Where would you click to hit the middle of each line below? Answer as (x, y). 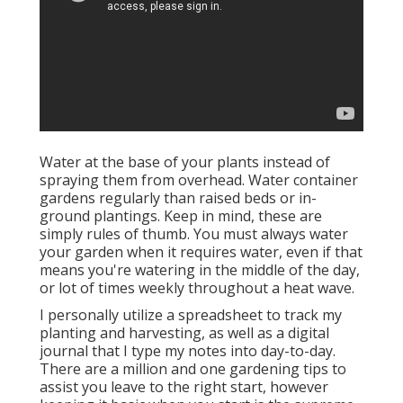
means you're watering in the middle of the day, (200, 270)
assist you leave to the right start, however (184, 387)
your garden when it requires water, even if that (201, 252)
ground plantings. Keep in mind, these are (181, 216)
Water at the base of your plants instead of (185, 162)
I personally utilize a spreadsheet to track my (191, 315)
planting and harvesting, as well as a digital (184, 333)
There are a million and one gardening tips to (193, 369)
